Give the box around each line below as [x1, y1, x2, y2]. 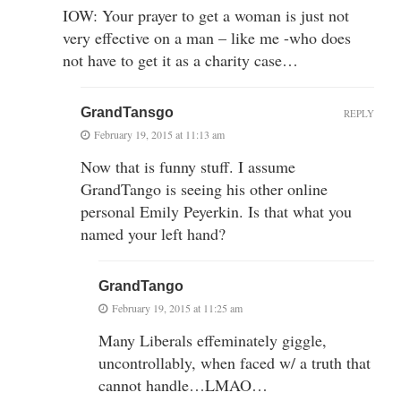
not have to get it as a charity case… [63, 48, 298, 71]
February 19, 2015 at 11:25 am [112, 300, 243, 315]
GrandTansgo [81, 104, 174, 120]
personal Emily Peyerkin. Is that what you [81, 200, 352, 222]
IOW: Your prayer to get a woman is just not [63, 4, 349, 26]
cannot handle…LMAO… [98, 373, 268, 396]
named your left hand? [81, 222, 226, 244]
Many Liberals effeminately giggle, [98, 328, 327, 351]
